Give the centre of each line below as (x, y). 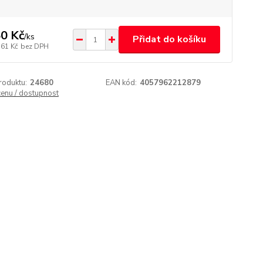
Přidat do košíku (169, 39)
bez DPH (34, 46)
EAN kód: (122, 83)
